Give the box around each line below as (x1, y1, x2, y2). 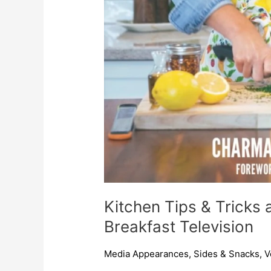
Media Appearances (104, 247, 189, 260)
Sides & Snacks (194, 247, 260, 260)
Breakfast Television (104, 217, 254, 236)
